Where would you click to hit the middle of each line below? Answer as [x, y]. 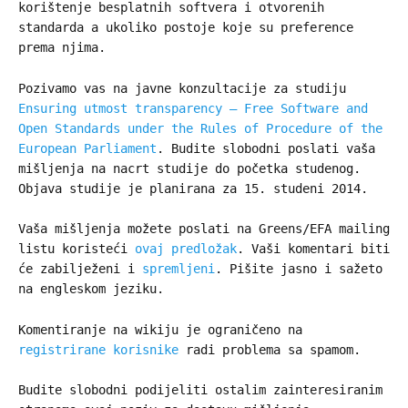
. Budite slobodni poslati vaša [266, 148]
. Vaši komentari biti [313, 249]
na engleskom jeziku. [91, 289]
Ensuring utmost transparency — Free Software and [193, 108]
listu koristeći [76, 249]
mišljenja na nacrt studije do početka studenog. [189, 168]
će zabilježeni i [80, 269]
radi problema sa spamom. [270, 349]
